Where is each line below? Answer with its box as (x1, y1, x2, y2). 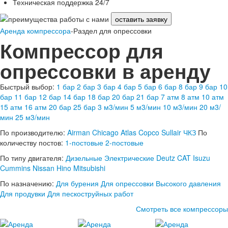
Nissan (33, 162, 56, 173)
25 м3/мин (15, 111, 50, 122)
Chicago (92, 127, 119, 137)
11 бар (14, 91, 37, 102)
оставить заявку (115, 13, 167, 24)
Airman (67, 127, 90, 137)
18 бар (88, 91, 110, 102)
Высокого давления (156, 178, 221, 188)
